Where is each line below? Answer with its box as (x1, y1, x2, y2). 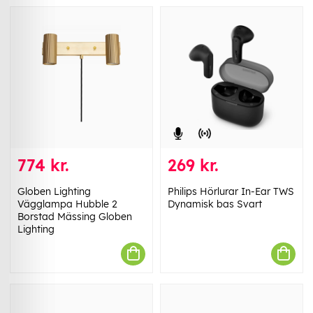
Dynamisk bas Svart (168, 197, 262, 210)
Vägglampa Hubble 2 (17, 197, 117, 210)
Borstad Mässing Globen (17, 210, 132, 223)
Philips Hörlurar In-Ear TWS (168, 184, 294, 198)
